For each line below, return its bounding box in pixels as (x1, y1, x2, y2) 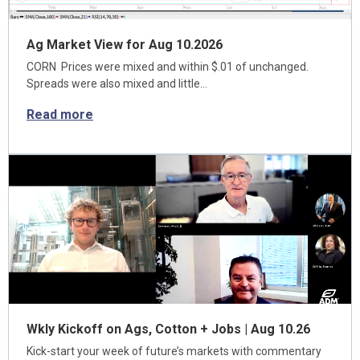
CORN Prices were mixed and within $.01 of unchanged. (27, 60, 311, 73)
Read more (27, 107, 93, 122)
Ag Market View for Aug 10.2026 (27, 37, 223, 52)
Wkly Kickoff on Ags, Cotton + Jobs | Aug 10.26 (27, 321, 310, 337)
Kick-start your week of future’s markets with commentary (27, 345, 321, 358)
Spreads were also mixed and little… (27, 77, 207, 90)
